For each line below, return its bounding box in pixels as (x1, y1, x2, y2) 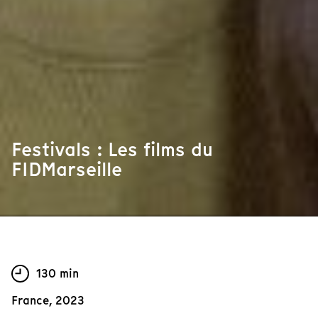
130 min (36, 265, 79, 282)
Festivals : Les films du (11, 136, 213, 163)
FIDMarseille (11, 156, 122, 183)
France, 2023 (11, 292, 84, 309)
